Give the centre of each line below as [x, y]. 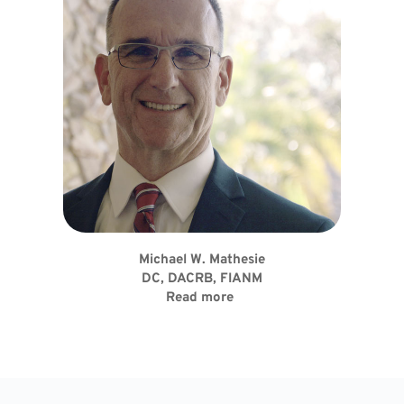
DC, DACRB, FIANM [202, 280]
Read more [200, 298]
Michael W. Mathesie [202, 261]
